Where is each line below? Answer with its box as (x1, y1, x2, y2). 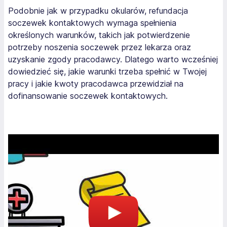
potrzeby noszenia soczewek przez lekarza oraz (8, 42, 191, 52)
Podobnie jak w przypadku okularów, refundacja (8, 6, 188, 16)
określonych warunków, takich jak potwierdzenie (8, 30, 190, 40)
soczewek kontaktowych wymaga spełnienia (8, 18, 176, 28)
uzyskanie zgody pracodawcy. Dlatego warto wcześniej (8, 54, 218, 64)
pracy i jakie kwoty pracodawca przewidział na (8, 79, 183, 89)
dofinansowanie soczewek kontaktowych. (8, 91, 168, 101)
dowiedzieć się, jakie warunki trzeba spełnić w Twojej (8, 66, 207, 77)
